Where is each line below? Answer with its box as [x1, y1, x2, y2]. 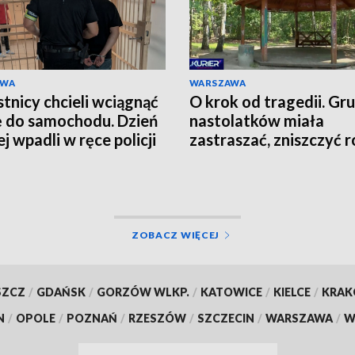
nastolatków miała [189, 111, 324, 131]
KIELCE [273, 284, 311, 299]
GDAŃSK [36, 284, 86, 299]
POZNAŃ [67, 311, 117, 325]
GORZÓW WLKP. [96, 284, 189, 299]
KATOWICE [200, 284, 262, 299]
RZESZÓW [128, 311, 186, 325]
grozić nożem [189, 149, 285, 169]
